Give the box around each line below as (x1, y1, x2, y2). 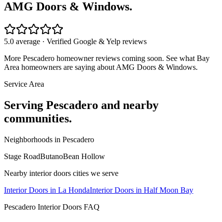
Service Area (4, 79, 44, 88)
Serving (4, 98, 46, 111)
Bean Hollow (63, 152, 105, 161)
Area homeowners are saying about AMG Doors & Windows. (4, 62, 198, 71)
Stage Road (4, 152, 40, 161)
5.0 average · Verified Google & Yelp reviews (4, 37, 147, 46)
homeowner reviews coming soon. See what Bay (55, 54, 210, 62)
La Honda (58, 185, 90, 194)
